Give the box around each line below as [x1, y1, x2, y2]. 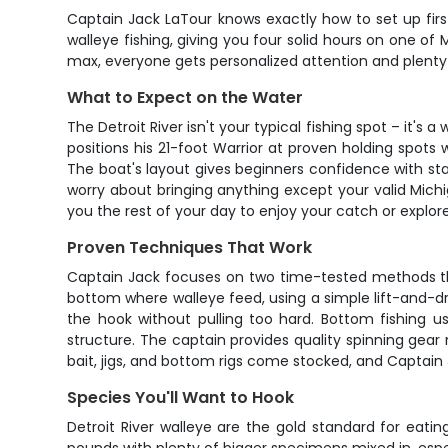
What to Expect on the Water [67, 86, 304, 109]
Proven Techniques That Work [67, 236, 313, 259]
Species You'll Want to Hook [67, 386, 295, 409]
